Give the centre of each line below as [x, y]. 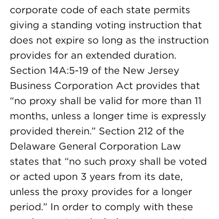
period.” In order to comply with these [101, 207]
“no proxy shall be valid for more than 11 [106, 101]
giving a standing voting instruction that [106, 25]
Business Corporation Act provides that [105, 86]
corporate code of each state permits [100, 10]
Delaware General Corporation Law [95, 146]
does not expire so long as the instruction [109, 40]
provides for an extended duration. [93, 55]
